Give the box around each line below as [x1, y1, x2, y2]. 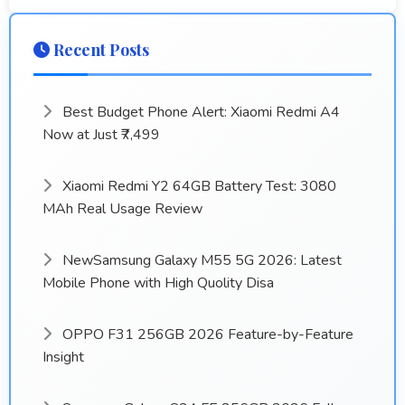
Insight [42, 347, 84, 368]
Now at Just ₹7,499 [42, 125, 160, 146]
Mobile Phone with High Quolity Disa [42, 273, 274, 294]
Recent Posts [50, 39, 149, 61]
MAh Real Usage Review [42, 199, 202, 220]
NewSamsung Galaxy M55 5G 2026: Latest [59, 250, 342, 271]
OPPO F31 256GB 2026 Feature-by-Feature [59, 325, 353, 345]
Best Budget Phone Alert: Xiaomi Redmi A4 [59, 102, 340, 123]
